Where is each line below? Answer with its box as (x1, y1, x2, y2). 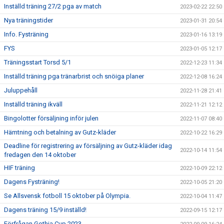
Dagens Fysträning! (4, 178, 59, 185)
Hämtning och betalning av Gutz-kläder (4, 128, 116, 136)
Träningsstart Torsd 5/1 (4, 58, 71, 66)
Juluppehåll (4, 86, 37, 94)
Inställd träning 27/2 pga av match (4, 2, 101, 10)
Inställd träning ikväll (4, 100, 62, 108)
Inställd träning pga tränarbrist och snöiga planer (4, 72, 144, 80)
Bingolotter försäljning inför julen (4, 114, 98, 122)
